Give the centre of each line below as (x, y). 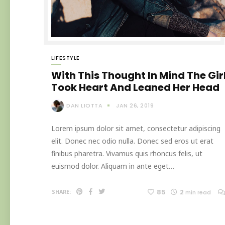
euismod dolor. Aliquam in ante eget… (113, 166)
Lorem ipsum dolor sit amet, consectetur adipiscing (136, 129)
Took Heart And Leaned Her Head (135, 87)
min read (198, 193)
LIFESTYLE (66, 58)
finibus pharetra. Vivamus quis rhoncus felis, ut (127, 154)
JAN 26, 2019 (135, 105)
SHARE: (61, 192)
